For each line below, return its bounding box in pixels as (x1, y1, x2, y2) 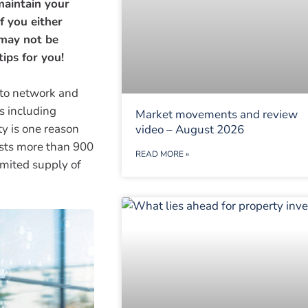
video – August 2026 (135, 122, 244, 138)
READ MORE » (135, 148, 189, 160)
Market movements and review (135, 107, 298, 123)
